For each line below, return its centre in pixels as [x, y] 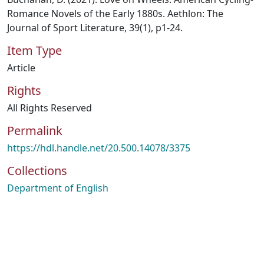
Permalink [35, 131]
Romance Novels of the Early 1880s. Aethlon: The [115, 14]
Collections [37, 171]
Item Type [34, 50]
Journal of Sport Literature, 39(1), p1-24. [95, 28]
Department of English [58, 188]
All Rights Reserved [49, 108]
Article [21, 68]
